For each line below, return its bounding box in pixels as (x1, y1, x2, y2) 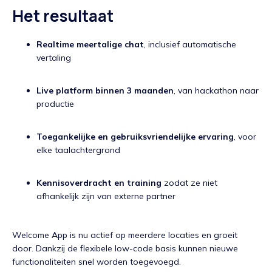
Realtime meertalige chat (36, 39, 144, 50)
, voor (234, 131, 256, 143)
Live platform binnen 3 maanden (36, 85, 174, 97)
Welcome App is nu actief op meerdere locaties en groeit (12, 229, 237, 241)
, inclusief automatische (144, 39, 236, 50)
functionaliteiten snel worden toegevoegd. (12, 256, 181, 268)
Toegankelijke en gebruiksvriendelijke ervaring (36, 131, 234, 143)
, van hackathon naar (174, 85, 259, 97)
